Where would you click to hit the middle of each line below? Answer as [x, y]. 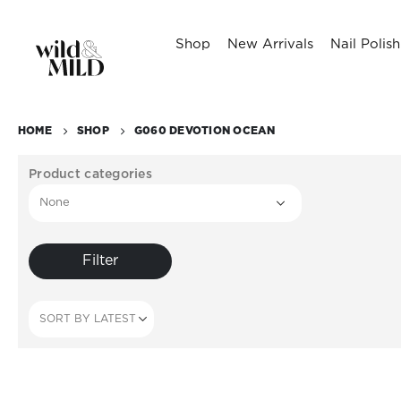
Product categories [91, 175]
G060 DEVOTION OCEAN [205, 131]
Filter [100, 261]
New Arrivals [270, 44]
